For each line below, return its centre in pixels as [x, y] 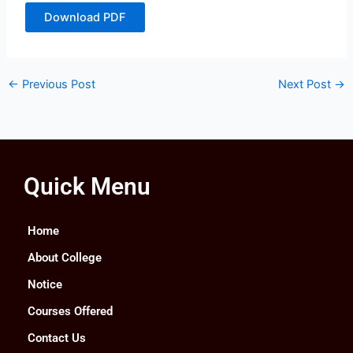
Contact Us [57, 338]
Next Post [307, 85]
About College [65, 258]
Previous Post [57, 85]
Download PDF [85, 18]
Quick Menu [87, 187]
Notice [45, 285]
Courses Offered [70, 312]
